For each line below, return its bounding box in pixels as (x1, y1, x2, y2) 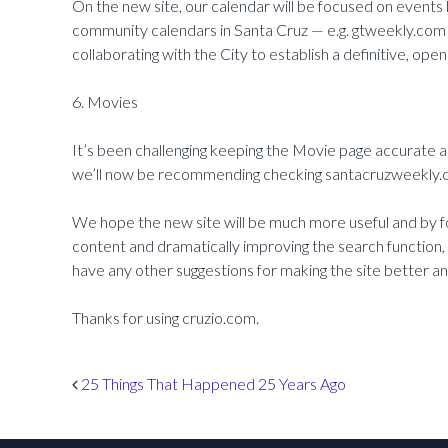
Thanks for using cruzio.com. (72, 308, 259, 328)
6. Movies (72, 92, 138, 112)
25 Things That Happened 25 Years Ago (78, 374, 346, 394)
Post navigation (72, 374, 191, 410)
